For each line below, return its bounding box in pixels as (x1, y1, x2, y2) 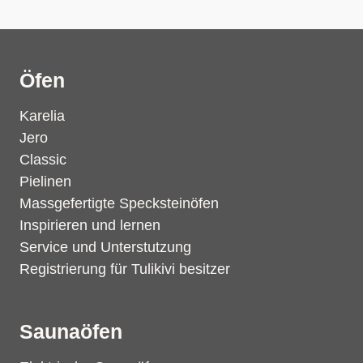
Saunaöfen (19, 320, 122, 343)
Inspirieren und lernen (19, 217, 160, 233)
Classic (19, 152, 66, 168)
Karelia (19, 108, 65, 124)
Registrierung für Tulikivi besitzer (19, 261, 230, 277)
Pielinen (19, 173, 71, 190)
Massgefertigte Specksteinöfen (19, 195, 219, 211)
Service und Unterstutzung (19, 239, 191, 255)
